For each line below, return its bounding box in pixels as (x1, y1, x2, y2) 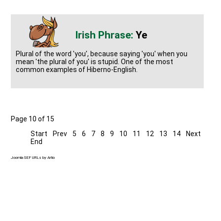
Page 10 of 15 (11, 114, 55, 123)
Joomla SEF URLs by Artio (11, 155, 55, 160)
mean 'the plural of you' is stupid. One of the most (16, 57, 174, 66)
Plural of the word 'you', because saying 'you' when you (16, 49, 188, 58)
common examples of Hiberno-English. (16, 65, 138, 74)
